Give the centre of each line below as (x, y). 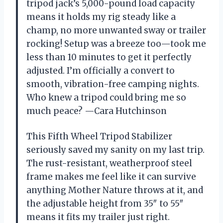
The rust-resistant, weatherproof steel (109, 163)
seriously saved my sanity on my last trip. (115, 150)
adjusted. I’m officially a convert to (101, 70)
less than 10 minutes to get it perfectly (109, 57)
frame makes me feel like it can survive (111, 176)
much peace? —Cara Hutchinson (97, 111)
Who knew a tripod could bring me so (106, 97)
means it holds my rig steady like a (101, 17)
